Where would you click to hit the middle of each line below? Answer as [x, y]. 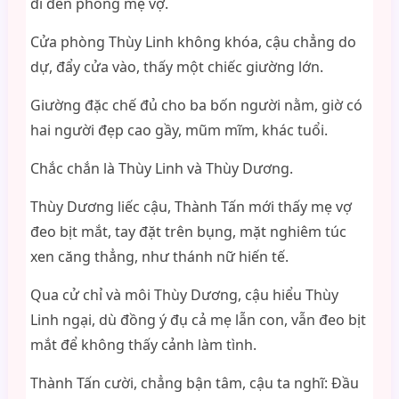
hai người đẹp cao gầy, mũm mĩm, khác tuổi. [179, 130]
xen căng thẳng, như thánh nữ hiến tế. [159, 256]
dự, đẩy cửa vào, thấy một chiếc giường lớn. [176, 67]
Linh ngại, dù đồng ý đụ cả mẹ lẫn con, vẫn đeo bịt [198, 320]
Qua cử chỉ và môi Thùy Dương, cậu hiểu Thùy [184, 295]
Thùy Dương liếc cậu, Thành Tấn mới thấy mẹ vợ [191, 207]
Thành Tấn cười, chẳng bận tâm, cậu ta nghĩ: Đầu [194, 383]
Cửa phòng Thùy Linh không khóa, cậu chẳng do [193, 42]
